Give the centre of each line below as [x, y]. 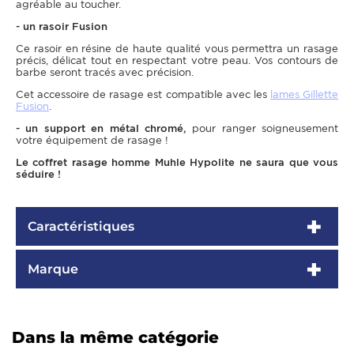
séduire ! [38, 175]
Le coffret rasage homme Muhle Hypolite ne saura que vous [177, 163]
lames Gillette [304, 95]
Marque [53, 269]
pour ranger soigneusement [265, 129]
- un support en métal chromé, [104, 129]
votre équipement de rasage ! [92, 141]
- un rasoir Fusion [62, 27]
